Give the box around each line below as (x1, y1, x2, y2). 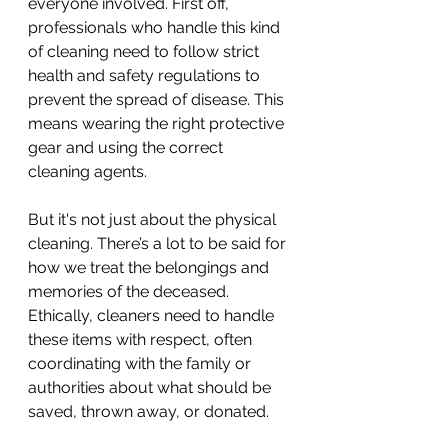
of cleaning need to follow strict (28, 41, 263, 61)
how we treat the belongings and (28, 257, 273, 277)
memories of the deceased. (28, 281, 233, 301)
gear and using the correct (28, 137, 227, 157)
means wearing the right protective (28, 113, 288, 133)
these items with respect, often (28, 329, 256, 349)
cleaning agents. (28, 161, 147, 181)
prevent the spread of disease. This (28, 89, 288, 109)
